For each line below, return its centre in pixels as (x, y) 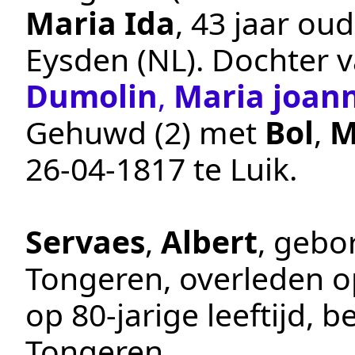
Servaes (85, 241)
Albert (209, 241)
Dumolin (92, 95)
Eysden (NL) (111, 59)
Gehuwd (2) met (145, 132)
